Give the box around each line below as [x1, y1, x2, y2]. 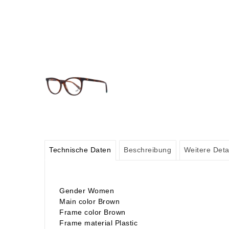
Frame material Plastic [59, 218, 138, 227]
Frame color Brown [59, 208, 126, 216]
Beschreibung [124, 146, 172, 154]
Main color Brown [59, 197, 120, 205]
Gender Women [59, 186, 114, 195]
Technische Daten [49, 146, 111, 154]
